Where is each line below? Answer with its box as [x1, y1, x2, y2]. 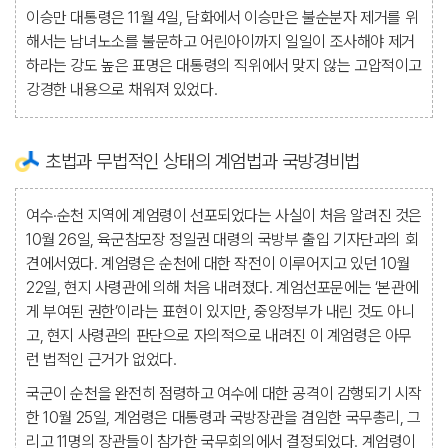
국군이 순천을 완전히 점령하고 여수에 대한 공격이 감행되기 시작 [26, 384, 423, 403]
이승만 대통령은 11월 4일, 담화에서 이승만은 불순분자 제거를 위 [26, 8, 419, 27]
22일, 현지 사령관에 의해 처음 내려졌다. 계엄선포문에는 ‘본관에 [26, 278, 419, 297]
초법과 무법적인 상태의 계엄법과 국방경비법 [45, 150, 360, 173]
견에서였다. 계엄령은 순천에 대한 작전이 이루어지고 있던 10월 [26, 254, 411, 273]
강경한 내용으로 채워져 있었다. [26, 80, 218, 99]
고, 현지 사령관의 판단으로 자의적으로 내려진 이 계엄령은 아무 [26, 326, 413, 345]
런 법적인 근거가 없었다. [26, 350, 177, 369]
